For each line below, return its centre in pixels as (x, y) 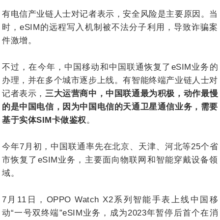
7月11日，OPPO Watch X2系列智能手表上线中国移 (110, 199)
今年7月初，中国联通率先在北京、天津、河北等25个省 (110, 146)
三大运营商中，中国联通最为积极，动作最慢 (132, 93)
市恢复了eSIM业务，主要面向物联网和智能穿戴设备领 (110, 160)
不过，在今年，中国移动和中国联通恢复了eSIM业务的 (110, 67)
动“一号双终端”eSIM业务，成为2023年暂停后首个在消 (110, 213)
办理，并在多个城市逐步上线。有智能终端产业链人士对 (110, 80)
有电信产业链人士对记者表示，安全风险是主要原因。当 (110, 14)
